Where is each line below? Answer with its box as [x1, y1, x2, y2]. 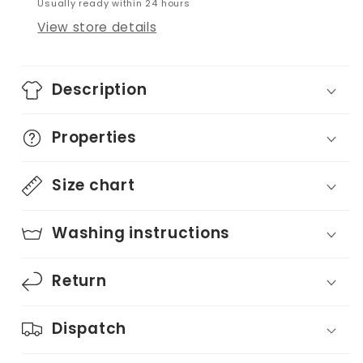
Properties [52, 126, 137, 148]
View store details [37, 18, 157, 36]
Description [52, 78, 147, 100]
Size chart [52, 173, 135, 196]
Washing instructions [52, 222, 230, 245]
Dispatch [52, 318, 126, 340]
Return [52, 270, 107, 293]
